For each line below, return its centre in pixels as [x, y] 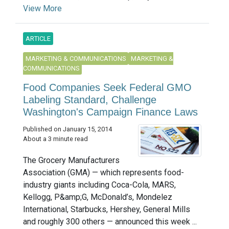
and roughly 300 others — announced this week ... [110, 221]
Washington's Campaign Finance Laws [110, 112]
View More [42, 8]
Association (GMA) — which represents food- [104, 172]
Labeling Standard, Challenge [90, 99]
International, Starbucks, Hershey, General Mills [107, 209]
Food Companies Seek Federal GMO [107, 87]
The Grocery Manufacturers [71, 160]
